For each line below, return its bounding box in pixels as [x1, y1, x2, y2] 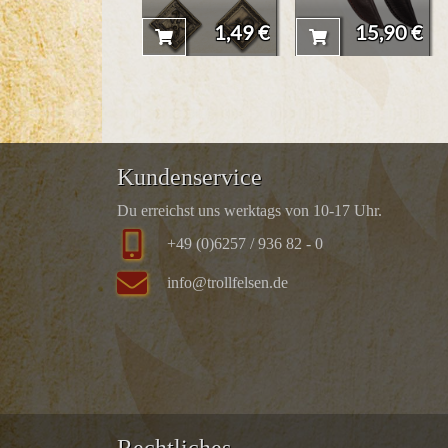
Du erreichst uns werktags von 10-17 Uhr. [117, 201, 382, 219]
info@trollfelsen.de [167, 274, 288, 292]
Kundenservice [117, 163, 262, 190]
